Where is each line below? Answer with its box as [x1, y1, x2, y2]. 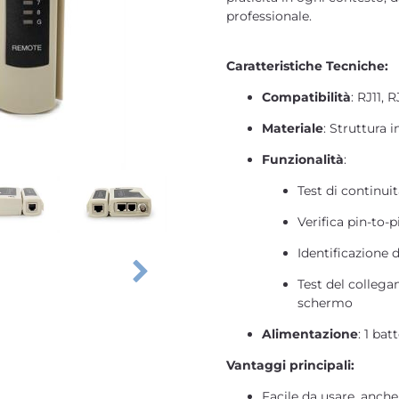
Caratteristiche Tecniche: [226, 58, 388, 74]
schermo [297, 295, 353, 311]
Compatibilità [262, 89, 351, 105]
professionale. [226, 8, 312, 24]
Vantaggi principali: [226, 357, 354, 373]
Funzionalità [262, 151, 344, 167]
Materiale [262, 120, 323, 136]
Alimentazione [262, 326, 358, 342]
